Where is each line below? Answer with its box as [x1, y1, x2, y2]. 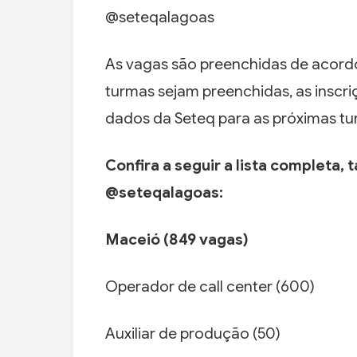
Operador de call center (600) [105, 277, 315, 296]
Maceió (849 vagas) [105, 230, 249, 249]
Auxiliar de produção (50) [105, 324, 280, 343]
